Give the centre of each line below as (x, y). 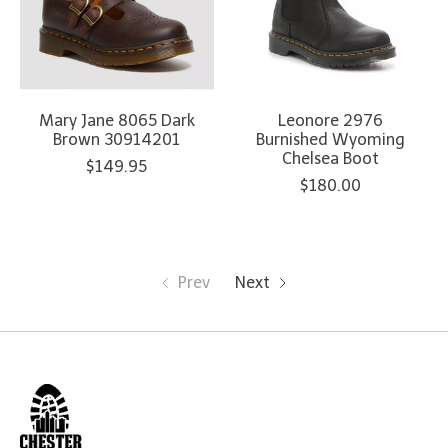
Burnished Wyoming (331, 140)
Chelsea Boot (331, 159)
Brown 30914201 (117, 140)
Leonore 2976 (331, 121)
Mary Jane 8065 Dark (116, 121)
